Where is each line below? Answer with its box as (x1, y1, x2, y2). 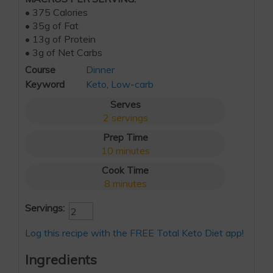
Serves (110, 98, 141, 111)
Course (25, 63, 55, 76)
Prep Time (102, 131, 148, 144)
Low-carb (111, 78, 154, 91)
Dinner (86, 63, 115, 76)
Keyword (25, 78, 65, 91)
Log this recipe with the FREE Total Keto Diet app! (25, 227, 244, 239)
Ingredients (25, 251, 97, 269)
